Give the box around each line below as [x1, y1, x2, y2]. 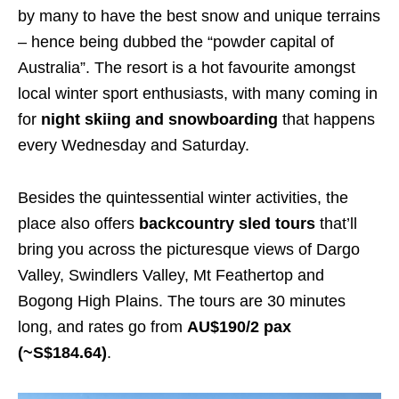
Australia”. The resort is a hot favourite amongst [18, 58, 355, 77]
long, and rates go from [18, 317, 187, 336]
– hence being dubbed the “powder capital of [18, 32, 334, 51]
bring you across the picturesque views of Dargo [18, 240, 360, 258]
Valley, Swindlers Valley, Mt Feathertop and [18, 265, 324, 284]
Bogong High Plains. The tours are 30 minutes [18, 291, 346, 310]
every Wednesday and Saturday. [18, 135, 249, 154]
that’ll [315, 214, 357, 232]
